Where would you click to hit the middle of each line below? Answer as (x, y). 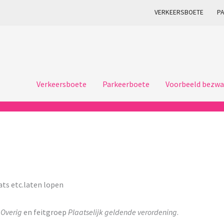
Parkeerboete (126, 84)
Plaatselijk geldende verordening (122, 212)
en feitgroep (45, 212)
